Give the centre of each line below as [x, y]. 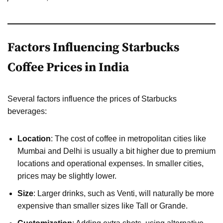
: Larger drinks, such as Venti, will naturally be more [124, 193]
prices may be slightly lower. [67, 176]
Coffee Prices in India [68, 67]
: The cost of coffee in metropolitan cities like [128, 138]
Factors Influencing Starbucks [93, 47]
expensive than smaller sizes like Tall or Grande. [103, 206]
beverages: [27, 111]
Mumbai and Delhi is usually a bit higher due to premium [116, 151]
